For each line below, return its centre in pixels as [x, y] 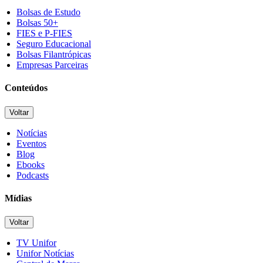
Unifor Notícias [45, 254]
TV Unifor [36, 243]
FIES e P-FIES [44, 33]
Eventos [31, 143]
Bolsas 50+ [37, 23]
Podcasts [33, 175]
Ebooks [31, 164]
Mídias [18, 198]
